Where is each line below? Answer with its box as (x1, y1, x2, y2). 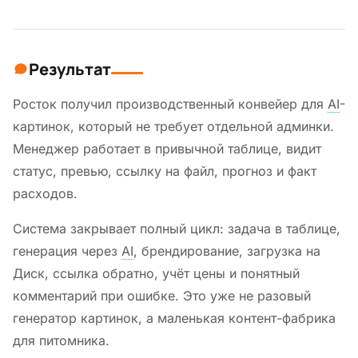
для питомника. (13, 332, 109, 348)
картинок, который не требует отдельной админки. (13, 117, 334, 134)
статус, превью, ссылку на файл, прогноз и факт (13, 162, 316, 179)
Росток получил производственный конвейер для (13, 95, 328, 112)
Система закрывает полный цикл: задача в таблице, (13, 220, 340, 237)
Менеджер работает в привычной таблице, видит (13, 140, 321, 157)
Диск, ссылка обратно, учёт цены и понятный (13, 265, 300, 281)
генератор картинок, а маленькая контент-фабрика (13, 309, 336, 326)
